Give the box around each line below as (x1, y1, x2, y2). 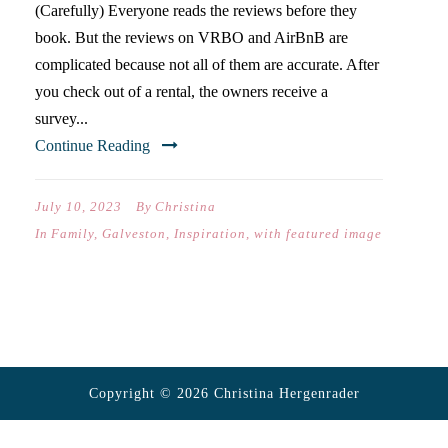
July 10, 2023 (35, 199, 122, 214)
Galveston (102, 226, 166, 241)
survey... (35, 110, 88, 127)
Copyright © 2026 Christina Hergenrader (88, 386, 360, 401)
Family (51, 226, 94, 241)
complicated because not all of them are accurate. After (35, 56, 379, 73)
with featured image (254, 226, 382, 241)
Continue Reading (35, 137, 150, 154)
